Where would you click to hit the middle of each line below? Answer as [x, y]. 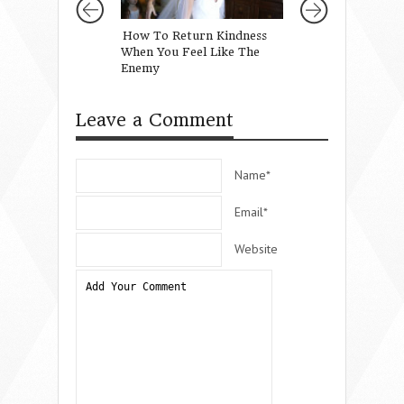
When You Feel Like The [190, 51]
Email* [251, 211]
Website [256, 248]
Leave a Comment [155, 120]
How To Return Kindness [195, 35]
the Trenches [339, 51]
